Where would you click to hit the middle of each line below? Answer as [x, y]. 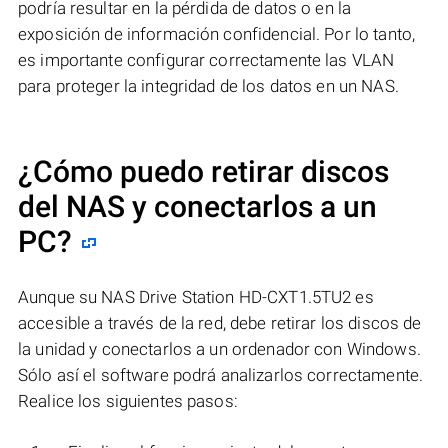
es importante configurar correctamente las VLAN [206, 60]
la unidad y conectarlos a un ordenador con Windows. [219, 349]
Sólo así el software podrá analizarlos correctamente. [221, 375]
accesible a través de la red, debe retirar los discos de [220, 323]
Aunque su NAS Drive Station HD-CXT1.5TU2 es [196, 297]
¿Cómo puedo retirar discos [203, 172]
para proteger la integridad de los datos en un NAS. [208, 86]
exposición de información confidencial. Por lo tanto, [217, 34]
